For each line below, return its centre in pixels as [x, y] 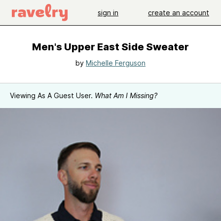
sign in [108, 12]
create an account [179, 12]
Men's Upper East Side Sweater [110, 47]
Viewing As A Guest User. [52, 95]
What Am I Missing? [126, 95]
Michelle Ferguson [116, 63]
